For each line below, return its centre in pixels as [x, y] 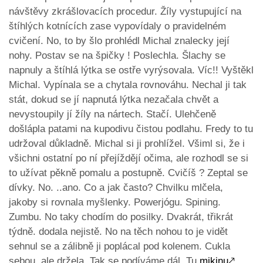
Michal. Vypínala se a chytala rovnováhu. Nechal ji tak [128, 85]
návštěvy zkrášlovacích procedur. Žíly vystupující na [125, 12]
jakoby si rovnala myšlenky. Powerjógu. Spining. [115, 203]
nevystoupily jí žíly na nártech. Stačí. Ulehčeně [112, 114]
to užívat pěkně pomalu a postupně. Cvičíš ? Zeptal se [128, 173]
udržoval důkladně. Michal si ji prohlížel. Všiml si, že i [127, 144]
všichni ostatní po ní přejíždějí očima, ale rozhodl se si [129, 159]
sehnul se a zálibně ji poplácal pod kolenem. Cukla [119, 247]
